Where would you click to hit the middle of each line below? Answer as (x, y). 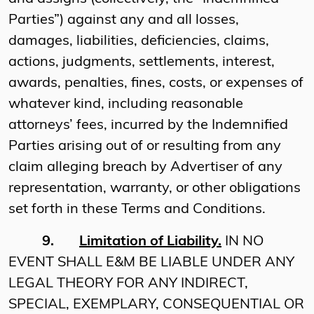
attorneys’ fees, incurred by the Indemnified (148, 126)
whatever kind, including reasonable (126, 105)
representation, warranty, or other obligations (155, 189)
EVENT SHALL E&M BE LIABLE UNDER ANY (151, 263)
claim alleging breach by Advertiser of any (145, 168)
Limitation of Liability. (150, 242)
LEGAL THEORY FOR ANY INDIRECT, (128, 284)
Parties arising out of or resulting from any (145, 147)
